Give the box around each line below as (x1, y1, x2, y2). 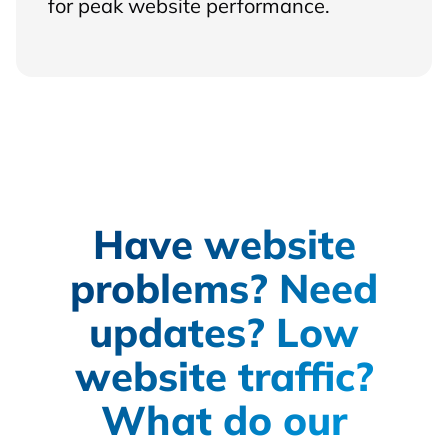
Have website (92, 219, 356, 270)
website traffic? (74, 351, 374, 402)
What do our (101, 395, 347, 446)
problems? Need (70, 263, 378, 314)
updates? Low (89, 307, 359, 358)
